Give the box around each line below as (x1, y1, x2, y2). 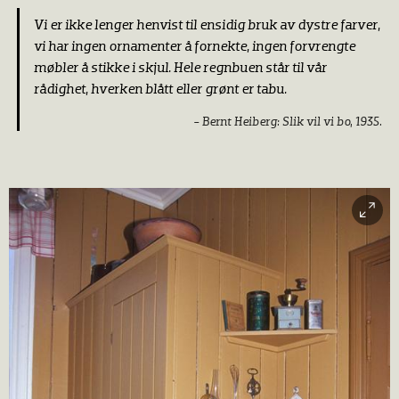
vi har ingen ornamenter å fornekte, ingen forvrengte (33, 39, 355, 54)
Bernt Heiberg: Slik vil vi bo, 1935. (202, 115, 383, 128)
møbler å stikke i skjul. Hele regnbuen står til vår (33, 61, 327, 76)
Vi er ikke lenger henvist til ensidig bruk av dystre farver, (33, 18, 380, 33)
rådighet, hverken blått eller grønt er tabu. (33, 82, 287, 97)
